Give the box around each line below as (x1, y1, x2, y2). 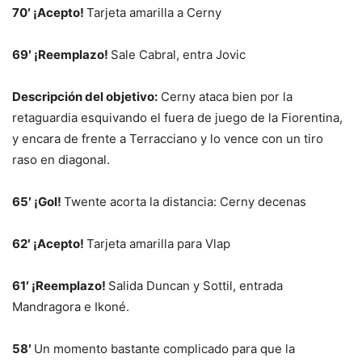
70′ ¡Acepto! (12, 4, 86, 20)
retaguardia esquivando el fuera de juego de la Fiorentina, (12, 109, 343, 125)
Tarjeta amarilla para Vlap (86, 235, 230, 251)
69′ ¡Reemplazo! (12, 46, 111, 62)
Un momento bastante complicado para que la (34, 340, 295, 356)
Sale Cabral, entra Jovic (111, 46, 246, 62)
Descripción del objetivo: (12, 88, 158, 104)
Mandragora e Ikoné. (12, 298, 129, 314)
